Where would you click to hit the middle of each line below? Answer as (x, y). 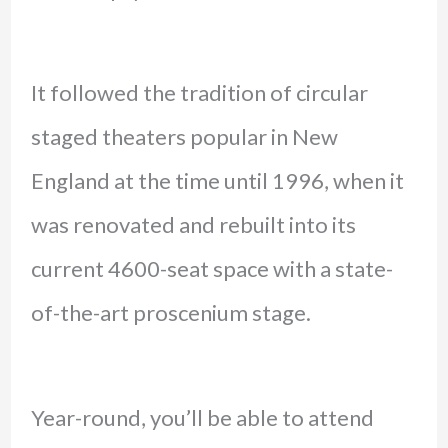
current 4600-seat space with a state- (211, 269)
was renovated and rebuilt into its (193, 225)
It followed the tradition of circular (199, 93)
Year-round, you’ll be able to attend (202, 417)
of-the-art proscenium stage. (170, 313)
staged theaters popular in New (184, 137)
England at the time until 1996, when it (217, 181)
